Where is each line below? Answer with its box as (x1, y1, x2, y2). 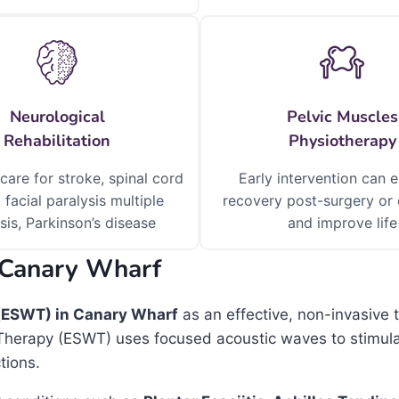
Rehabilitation (4, 130, 110, 151)
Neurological (9, 106, 105, 127)
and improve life (287, 214, 397, 232)
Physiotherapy (288, 130, 396, 151)
